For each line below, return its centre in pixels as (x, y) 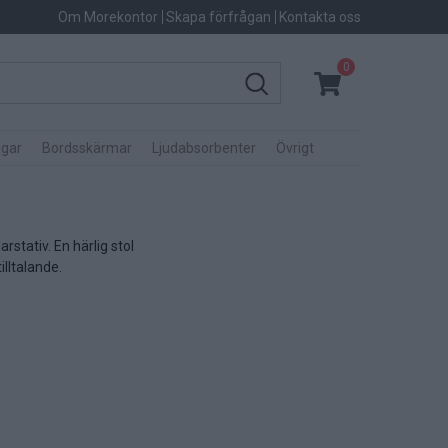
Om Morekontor (108, 17)
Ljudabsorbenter (204, 148)
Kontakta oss (320, 17)
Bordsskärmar (87, 148)
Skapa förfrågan (218, 17)
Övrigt (295, 148)
